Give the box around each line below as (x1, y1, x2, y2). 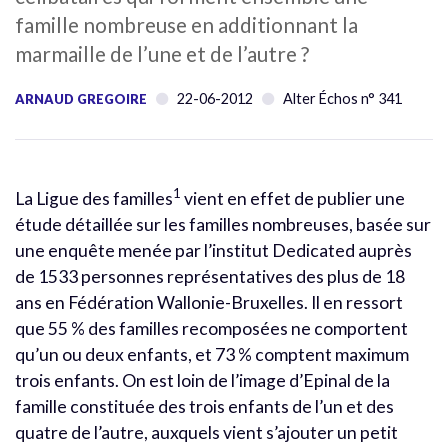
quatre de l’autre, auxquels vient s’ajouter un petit (15, 421, 398, 443)
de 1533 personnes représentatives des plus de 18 (15, 265, 405, 287)
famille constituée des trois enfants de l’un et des (15, 395, 394, 417)
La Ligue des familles (15, 187, 173, 209)
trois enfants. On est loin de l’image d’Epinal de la (15, 369, 390, 391)
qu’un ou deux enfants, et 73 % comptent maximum (15, 343, 409, 365)
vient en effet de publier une (181, 187, 405, 209)
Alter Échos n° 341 (283, 89, 402, 107)
